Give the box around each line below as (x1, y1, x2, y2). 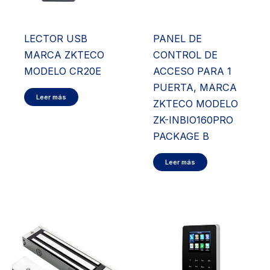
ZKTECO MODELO (152, 98, 238, 110)
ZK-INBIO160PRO (152, 114, 233, 127)
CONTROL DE (152, 49, 218, 61)
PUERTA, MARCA (152, 81, 237, 94)
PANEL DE (152, 33, 202, 45)
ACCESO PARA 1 (152, 65, 231, 78)
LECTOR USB (24, 33, 87, 45)
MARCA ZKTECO (24, 49, 104, 61)
